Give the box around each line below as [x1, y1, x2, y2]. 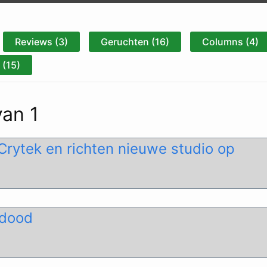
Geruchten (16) [101, 36, 169, 48]
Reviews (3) [15, 36, 68, 48]
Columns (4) [202, 36, 259, 48]
